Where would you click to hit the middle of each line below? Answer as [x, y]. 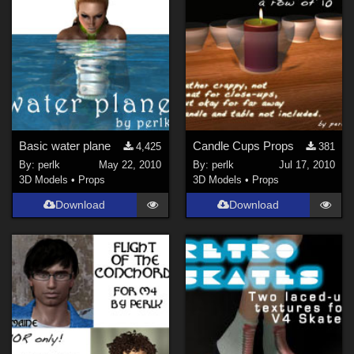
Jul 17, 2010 [307, 165]
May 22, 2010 [130, 165]
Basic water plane [65, 145]
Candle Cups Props [243, 145]
